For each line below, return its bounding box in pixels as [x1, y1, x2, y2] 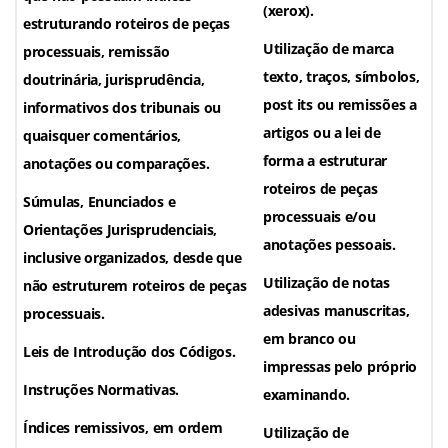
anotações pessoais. [263, 235, 396, 255]
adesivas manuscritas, [263, 301, 410, 321]
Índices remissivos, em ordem [23, 418, 223, 438]
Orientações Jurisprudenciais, [23, 220, 218, 240]
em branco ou [263, 329, 356, 349]
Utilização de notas [263, 273, 390, 293]
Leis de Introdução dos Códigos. [23, 342, 236, 362]
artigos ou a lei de [263, 123, 381, 143]
